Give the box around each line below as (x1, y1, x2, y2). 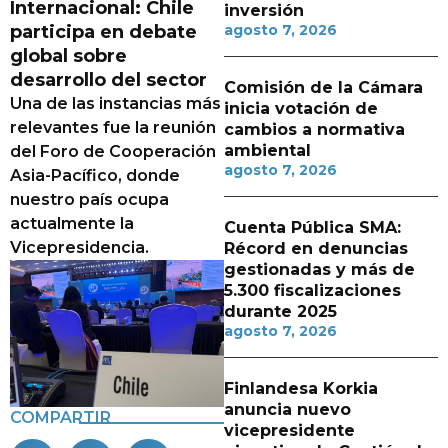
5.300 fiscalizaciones (224, 281, 401, 300)
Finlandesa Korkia (224, 379, 378, 398)
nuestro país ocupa (10, 190, 169, 209)
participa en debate (10, 21, 197, 43)
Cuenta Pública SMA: (224, 218, 401, 237)
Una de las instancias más (10, 94, 221, 113)
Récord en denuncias (224, 239, 408, 258)
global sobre (10, 45, 127, 67)
